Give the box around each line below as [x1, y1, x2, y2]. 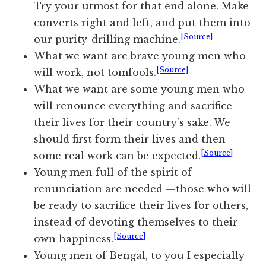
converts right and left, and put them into [34, 17, 251, 29]
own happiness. [34, 233, 114, 245]
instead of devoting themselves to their [34, 216, 238, 229]
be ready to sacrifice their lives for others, [34, 199, 249, 212]
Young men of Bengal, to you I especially [34, 249, 245, 262]
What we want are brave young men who [34, 50, 246, 62]
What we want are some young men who [34, 83, 245, 96]
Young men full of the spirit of [34, 166, 192, 179]
